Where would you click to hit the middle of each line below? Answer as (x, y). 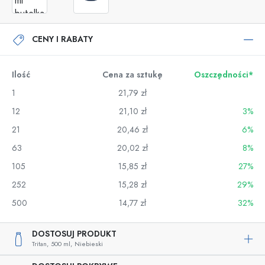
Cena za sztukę (132, 75)
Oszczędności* (224, 75)
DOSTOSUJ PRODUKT (74, 234)
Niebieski (89, 244)
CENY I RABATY (62, 39)
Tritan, (40, 244)
